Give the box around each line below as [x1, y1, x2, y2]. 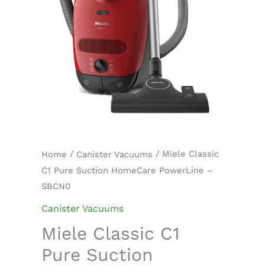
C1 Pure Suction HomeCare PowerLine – [41, 164, 213, 176]
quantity [41, 11, 79, 22]
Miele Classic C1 [41, 222, 180, 244]
